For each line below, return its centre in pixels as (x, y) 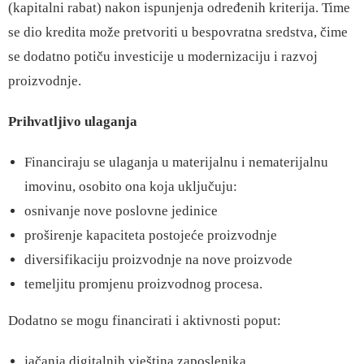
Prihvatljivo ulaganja (73, 121)
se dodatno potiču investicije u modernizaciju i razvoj (163, 56)
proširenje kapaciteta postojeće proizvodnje (151, 235)
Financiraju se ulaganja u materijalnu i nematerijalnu (176, 162)
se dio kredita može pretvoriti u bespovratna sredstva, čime (178, 32)
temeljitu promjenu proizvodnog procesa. (143, 284)
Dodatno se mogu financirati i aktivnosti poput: (145, 321)
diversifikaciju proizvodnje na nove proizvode (158, 260)
